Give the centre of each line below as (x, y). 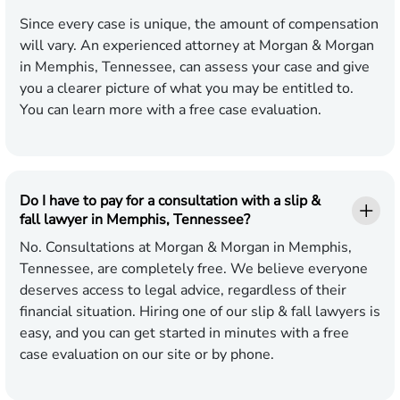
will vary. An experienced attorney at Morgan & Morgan (197, 46)
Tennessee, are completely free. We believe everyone (194, 269)
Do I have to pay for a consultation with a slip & (170, 201)
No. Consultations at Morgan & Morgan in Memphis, (186, 248)
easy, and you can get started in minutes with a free (184, 333)
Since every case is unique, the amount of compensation (199, 25)
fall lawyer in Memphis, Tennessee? (135, 220)
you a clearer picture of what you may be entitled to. (187, 89)
